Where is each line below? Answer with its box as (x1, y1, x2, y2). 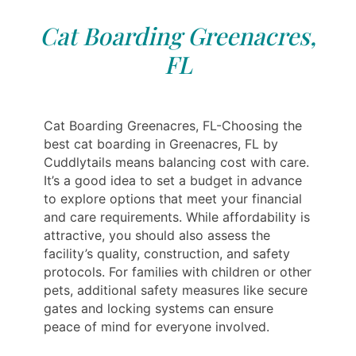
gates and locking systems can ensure (44, 300, 273, 317)
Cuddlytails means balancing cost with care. (44, 154, 309, 171)
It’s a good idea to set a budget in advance (44, 172, 302, 189)
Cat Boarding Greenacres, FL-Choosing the (44, 118, 302, 134)
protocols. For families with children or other (44, 264, 311, 281)
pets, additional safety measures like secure (44, 282, 308, 299)
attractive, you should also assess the (44, 227, 270, 244)
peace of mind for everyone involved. (44, 319, 269, 335)
